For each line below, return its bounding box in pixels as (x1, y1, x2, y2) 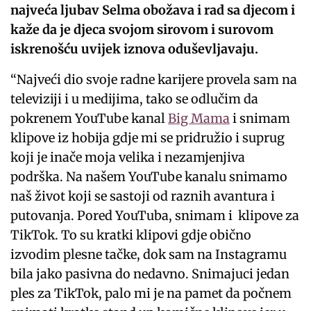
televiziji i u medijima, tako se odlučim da (10, 91, 259, 108)
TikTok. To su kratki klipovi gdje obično (10, 227, 252, 244)
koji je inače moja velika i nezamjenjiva (10, 149, 246, 166)
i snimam (230, 110, 291, 127)
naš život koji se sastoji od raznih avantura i (10, 188, 276, 205)
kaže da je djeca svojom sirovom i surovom (10, 22, 274, 38)
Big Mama (168, 110, 230, 127)
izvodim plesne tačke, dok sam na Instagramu (10, 246, 287, 263)
